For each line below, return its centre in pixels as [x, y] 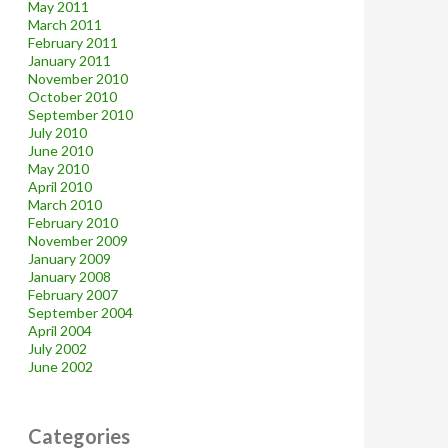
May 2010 [58, 168]
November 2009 [78, 240]
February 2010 [73, 222]
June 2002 [60, 366]
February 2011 [73, 42]
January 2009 [69, 258]
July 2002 [57, 348]
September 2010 [80, 114]
